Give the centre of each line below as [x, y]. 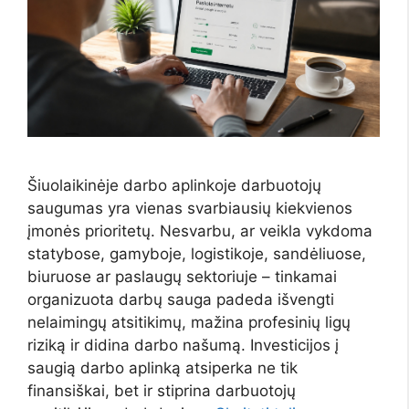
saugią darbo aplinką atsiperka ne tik [163, 368]
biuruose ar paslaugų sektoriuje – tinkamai [182, 277]
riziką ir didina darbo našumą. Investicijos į [183, 346]
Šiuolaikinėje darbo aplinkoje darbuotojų [174, 186]
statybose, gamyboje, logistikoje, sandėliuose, [197, 254]
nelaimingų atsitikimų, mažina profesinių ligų [189, 323]
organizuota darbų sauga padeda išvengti [181, 300]
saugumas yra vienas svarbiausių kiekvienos [190, 209]
